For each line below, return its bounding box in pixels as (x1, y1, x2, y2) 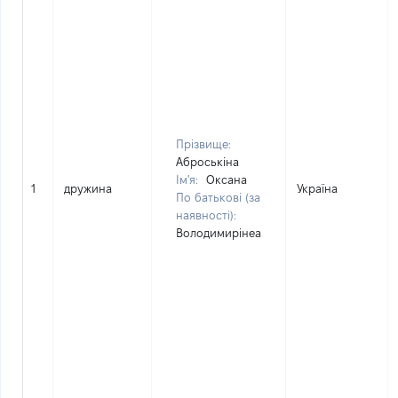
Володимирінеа (176, 227, 261, 239)
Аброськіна (176, 155, 239, 168)
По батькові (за (176, 191, 260, 203)
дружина (64, 182, 112, 195)
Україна (297, 182, 338, 195)
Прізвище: (176, 138, 231, 150)
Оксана (206, 173, 247, 186)
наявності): (176, 209, 236, 221)
